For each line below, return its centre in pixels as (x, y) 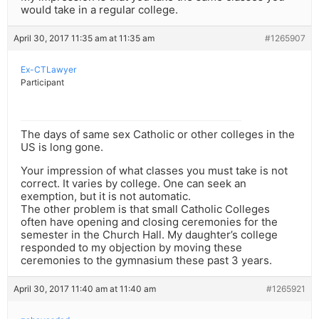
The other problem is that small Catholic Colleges (145, 209)
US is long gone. (62, 147)
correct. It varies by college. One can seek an (134, 184)
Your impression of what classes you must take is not (154, 171)
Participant (42, 83)
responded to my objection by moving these (131, 248)
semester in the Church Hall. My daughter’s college (149, 235)
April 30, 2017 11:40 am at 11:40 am (85, 289)
